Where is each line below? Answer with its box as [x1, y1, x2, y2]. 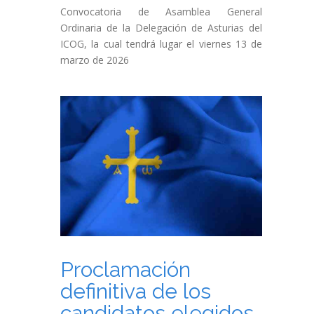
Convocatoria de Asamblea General [60, 5, 262, 18]
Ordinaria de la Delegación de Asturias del [60, 21, 262, 34]
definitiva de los [60, 279, 211, 303]
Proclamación [60, 257, 191, 282]
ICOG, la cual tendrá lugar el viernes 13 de [60, 37, 262, 50]
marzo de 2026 [60, 53, 129, 67]
